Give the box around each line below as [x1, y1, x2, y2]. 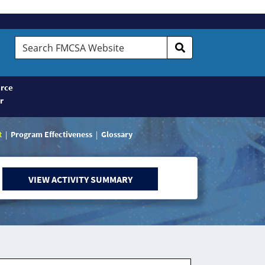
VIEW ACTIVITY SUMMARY [28, 173, 132, 185]
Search [15, 36, 46, 49]
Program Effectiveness [10, 129, 92, 140]
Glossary [101, 129, 132, 140]
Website [15, 64, 51, 77]
